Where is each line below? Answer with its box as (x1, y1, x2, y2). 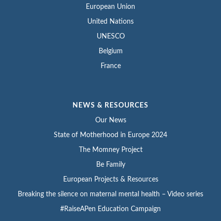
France (100, 62, 121, 70)
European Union (86, 3, 135, 10)
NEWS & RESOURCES (73, 102, 148, 109)
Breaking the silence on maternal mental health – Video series (18, 190, 203, 198)
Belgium (98, 47, 123, 55)
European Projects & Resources (63, 176, 158, 183)
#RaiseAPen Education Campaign (60, 205, 161, 213)
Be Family (96, 161, 125, 168)
